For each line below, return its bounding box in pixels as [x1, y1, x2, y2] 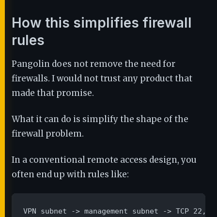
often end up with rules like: [12, 169, 129, 180]
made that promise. [12, 88, 94, 98]
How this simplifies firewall [12, 15, 192, 31]
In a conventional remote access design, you [12, 155, 197, 165]
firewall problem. [12, 128, 84, 139]
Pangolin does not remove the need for [12, 59, 175, 69]
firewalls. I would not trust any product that [12, 73, 192, 84]
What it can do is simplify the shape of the [12, 114, 188, 124]
